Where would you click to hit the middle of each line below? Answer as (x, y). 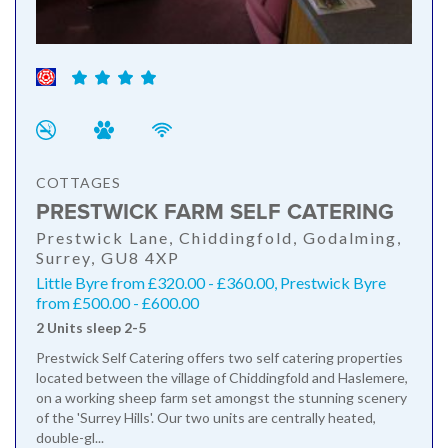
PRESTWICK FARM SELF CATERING (215, 213)
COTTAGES (78, 183)
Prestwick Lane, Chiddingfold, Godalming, (219, 238)
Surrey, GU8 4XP (108, 258)
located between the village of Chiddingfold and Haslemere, (222, 378)
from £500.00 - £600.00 (117, 303)
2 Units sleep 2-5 (91, 328)
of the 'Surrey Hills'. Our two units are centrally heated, (206, 418)
